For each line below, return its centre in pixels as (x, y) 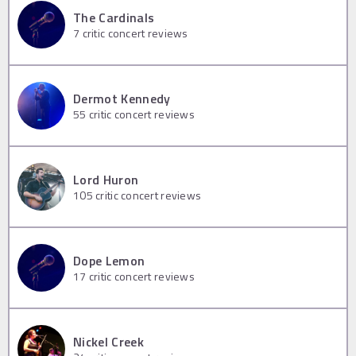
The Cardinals (114, 18)
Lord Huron (106, 180)
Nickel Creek (108, 342)
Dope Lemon (109, 261)
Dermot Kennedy (122, 99)
